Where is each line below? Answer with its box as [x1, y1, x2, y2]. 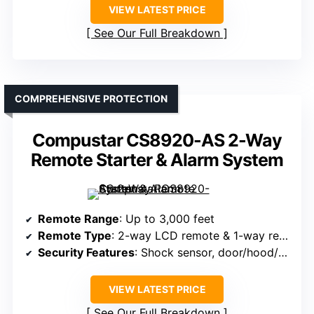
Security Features [38, 245, 135, 260]
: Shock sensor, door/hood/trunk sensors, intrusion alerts [135, 245, 278, 260]
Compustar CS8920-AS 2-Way [32, 130, 282, 151]
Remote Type [38, 228, 111, 243]
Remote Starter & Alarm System [31, 149, 283, 171]
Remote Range [38, 212, 119, 226]
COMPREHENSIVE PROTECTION [15, 93, 168, 105]
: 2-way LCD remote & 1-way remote [111, 228, 279, 243]
